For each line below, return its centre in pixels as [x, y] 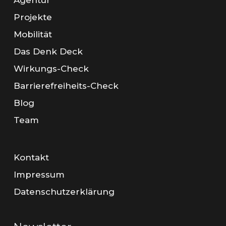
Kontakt [31, 157]
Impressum [39, 175]
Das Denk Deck [48, 51]
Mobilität [33, 34]
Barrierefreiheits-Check [66, 86]
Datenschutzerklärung [64, 192]
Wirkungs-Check [51, 69]
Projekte [33, 17]
